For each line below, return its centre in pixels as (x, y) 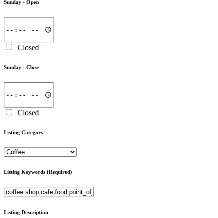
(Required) (59, 172)
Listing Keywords (25, 172)
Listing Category (24, 133)
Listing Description (26, 212)
